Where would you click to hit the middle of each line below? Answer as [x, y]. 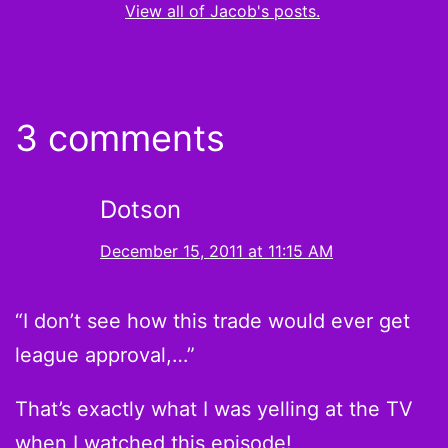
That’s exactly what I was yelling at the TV [214, 408]
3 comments [120, 137]
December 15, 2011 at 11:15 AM [216, 250]
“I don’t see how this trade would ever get [212, 320]
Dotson [140, 209]
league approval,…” [105, 354]
